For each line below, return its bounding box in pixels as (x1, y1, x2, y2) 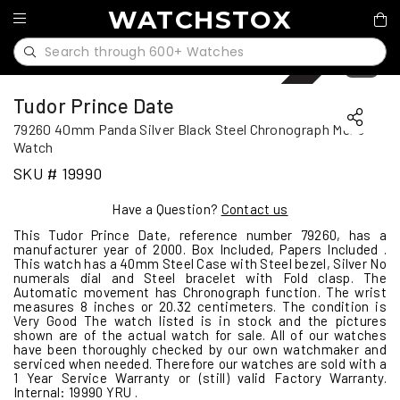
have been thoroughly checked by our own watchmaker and (13, 341, 387, 357)
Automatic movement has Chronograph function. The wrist (13, 284, 387, 300)
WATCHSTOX (107, 4, 293, 35)
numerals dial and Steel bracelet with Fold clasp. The (13, 270, 387, 286)
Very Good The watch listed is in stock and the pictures (13, 312, 387, 329)
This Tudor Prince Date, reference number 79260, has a (13, 227, 387, 243)
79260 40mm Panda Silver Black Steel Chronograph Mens (13, 121, 365, 137)
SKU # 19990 (13, 163, 103, 183)
